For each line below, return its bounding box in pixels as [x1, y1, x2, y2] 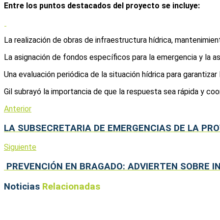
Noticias [4, 181, 42, 192]
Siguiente [4, 142, 36, 152]
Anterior [4, 104, 31, 113]
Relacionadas [42, 181, 100, 192]
